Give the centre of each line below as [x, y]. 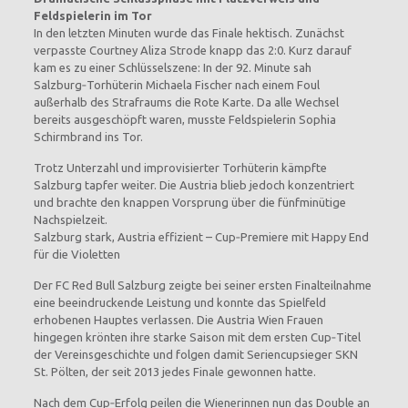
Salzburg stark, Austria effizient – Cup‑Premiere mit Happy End [201, 237]
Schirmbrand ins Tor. [88, 137]
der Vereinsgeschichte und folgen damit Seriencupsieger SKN [195, 354]
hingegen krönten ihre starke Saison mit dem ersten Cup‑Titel [197, 337]
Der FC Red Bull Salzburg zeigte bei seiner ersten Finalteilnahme [202, 285]
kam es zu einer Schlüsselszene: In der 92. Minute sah [172, 67]
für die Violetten [76, 254]
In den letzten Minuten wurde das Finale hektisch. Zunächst [189, 33]
